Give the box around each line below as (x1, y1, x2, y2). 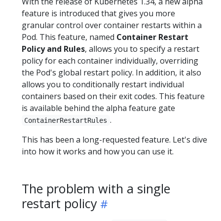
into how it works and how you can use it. (22, 146, 174, 157)
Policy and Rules (22, 43, 85, 54)
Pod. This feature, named (22, 32, 116, 42)
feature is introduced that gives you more (22, 8, 175, 19)
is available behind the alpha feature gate (22, 103, 175, 113)
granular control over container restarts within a (22, 20, 202, 31)
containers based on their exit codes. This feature (22, 91, 205, 102)
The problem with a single (22, 180, 170, 197)
